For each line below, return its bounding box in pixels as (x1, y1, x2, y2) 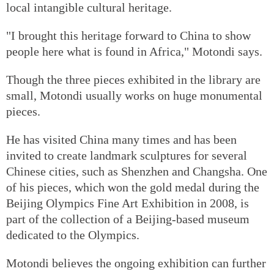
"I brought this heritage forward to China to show (6, 28, 251, 42)
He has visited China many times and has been (6, 132, 237, 146)
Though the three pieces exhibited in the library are (6, 72, 261, 86)
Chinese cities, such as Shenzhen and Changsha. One (6, 164, 267, 178)
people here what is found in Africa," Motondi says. (6, 44, 262, 58)
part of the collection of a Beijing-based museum (6, 212, 250, 226)
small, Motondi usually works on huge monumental (6, 88, 262, 102)
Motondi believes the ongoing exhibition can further (6, 256, 266, 270)
